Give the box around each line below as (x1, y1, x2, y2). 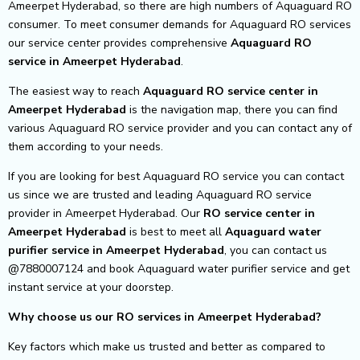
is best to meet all (129, 223, 225, 239)
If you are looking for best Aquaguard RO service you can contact (8, 168, 344, 184)
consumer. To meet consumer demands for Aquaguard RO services (8, 16, 351, 32)
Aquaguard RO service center (143, 83, 305, 99)
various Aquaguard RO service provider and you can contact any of (8, 120, 352, 136)
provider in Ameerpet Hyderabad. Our (8, 205, 203, 221)
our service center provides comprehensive (8, 35, 231, 51)
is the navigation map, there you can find (129, 101, 337, 117)
